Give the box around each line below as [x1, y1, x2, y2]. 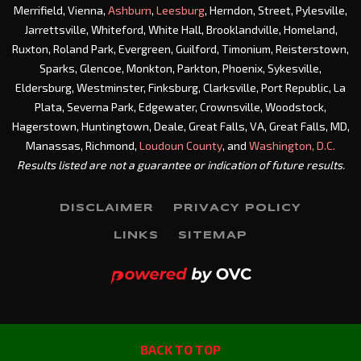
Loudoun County [139, 138, 222, 152]
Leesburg [156, 2, 205, 17]
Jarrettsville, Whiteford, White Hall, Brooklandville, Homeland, [23, 22, 338, 36]
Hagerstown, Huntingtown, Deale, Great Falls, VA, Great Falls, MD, [11, 118, 350, 133]
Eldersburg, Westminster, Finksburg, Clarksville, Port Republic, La [15, 80, 346, 94]
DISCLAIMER [60, 203, 154, 214]
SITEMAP [178, 230, 247, 241]
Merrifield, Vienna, [14, 2, 108, 17]
